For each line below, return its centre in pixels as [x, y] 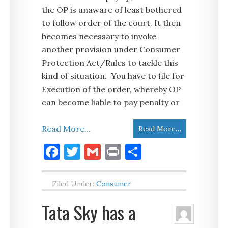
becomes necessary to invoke [99, 36]
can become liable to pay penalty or [111, 102]
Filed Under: [74, 184]
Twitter [110, 151]
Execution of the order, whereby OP [111, 89]
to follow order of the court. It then [111, 23]
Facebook [95, 151]
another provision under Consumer [111, 49]
